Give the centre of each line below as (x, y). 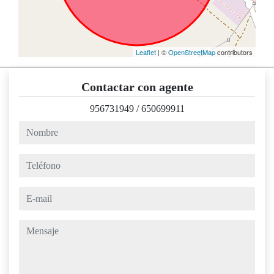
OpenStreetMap (192, 52)
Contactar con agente (137, 87)
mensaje (34, 227)
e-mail (30, 194)
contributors (234, 52)
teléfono (34, 161)
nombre (33, 128)
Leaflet (146, 52)
